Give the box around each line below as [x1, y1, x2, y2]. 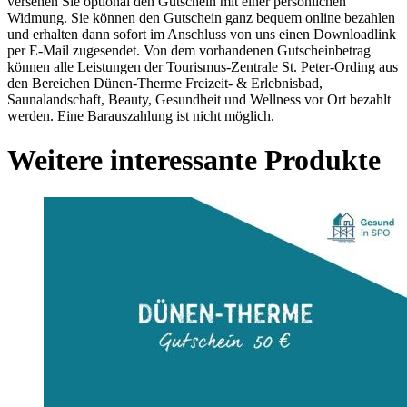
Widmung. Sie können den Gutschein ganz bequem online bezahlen [7, 9, 395, 25]
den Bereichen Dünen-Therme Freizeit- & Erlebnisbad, [7, 74, 323, 91]
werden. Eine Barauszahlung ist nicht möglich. [7, 107, 274, 124]
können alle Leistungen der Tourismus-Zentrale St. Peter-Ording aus [7, 58, 398, 74]
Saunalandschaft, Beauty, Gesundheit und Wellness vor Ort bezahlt [7, 91, 391, 107]
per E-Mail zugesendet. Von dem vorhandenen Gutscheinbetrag [7, 42, 371, 58]
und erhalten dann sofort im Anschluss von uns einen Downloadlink [7, 25, 396, 42]
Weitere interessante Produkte [7, 144, 381, 177]
